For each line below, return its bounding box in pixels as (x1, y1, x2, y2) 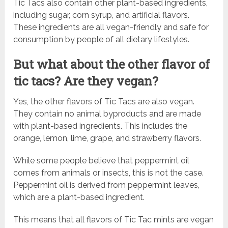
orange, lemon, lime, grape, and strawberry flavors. (13, 133, 202, 144)
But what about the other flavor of (13, 56, 210, 73)
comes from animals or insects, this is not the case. (13, 168, 204, 178)
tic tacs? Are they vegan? (13, 73, 159, 90)
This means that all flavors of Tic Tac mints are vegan (13, 215, 214, 225)
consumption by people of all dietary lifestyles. (13, 35, 190, 45)
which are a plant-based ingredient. (13, 192, 145, 203)
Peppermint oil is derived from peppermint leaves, (13, 180, 200, 190)
